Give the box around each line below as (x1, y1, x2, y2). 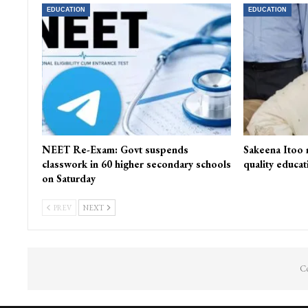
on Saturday (41, 172, 96, 186)
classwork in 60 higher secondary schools (41, 157, 231, 171)
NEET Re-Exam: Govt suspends (41, 143, 188, 157)
